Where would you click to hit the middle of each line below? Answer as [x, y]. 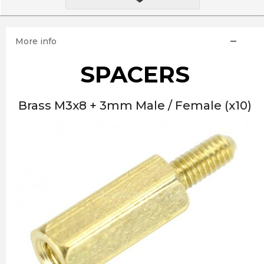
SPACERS [135, 75]
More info [36, 41]
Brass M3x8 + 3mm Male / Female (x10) [135, 105]
